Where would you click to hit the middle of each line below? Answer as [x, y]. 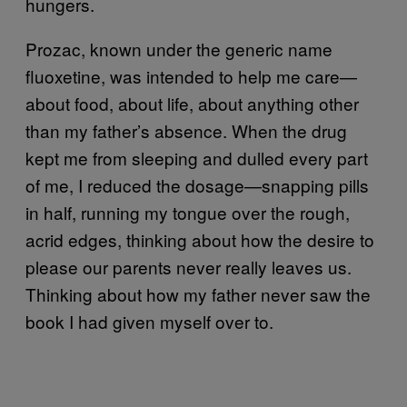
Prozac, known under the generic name [179, 49]
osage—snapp [253, 185]
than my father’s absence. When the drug [186, 130]
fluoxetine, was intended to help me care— [191, 76]
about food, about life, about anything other [192, 103]
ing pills [340, 185]
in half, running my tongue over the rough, [188, 212]
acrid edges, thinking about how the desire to [200, 239]
